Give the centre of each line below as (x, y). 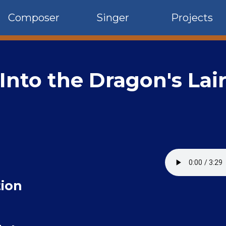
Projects (192, 17)
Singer (113, 17)
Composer (34, 17)
